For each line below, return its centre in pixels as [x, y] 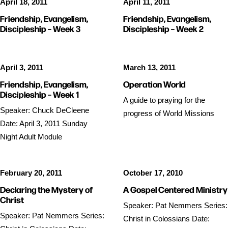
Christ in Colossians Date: [166, 219]
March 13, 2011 [149, 67]
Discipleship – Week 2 [163, 28]
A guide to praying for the [164, 100]
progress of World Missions [169, 113]
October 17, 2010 [153, 173]
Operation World [154, 84]
